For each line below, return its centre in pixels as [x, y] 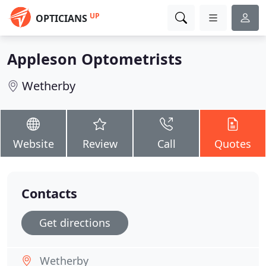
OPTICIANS [61, 18]
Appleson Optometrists [95, 59]
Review [100, 144]
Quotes [233, 144]
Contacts [49, 193]
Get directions [75, 223]
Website [33, 144]
